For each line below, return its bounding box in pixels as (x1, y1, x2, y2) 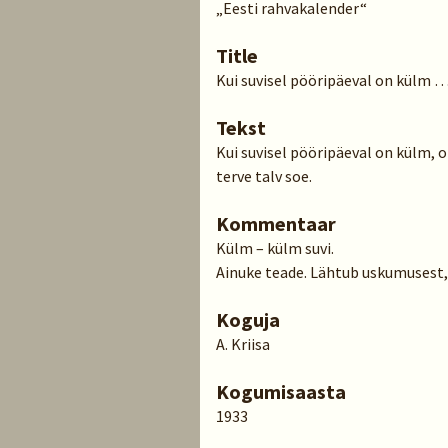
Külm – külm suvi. (216, 238, 334, 258)
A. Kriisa (216, 334, 270, 354)
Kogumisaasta (216, 379, 346, 404)
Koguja (216, 307, 280, 332)
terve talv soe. (216, 166, 312, 186)
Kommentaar (216, 211, 336, 236)
